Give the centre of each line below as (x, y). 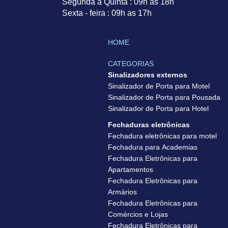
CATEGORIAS (131, 64)
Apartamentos (130, 169)
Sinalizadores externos (147, 75)
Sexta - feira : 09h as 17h (107, 13)
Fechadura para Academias (152, 147)
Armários (122, 192)
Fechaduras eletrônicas (149, 125)
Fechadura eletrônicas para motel (162, 136)
